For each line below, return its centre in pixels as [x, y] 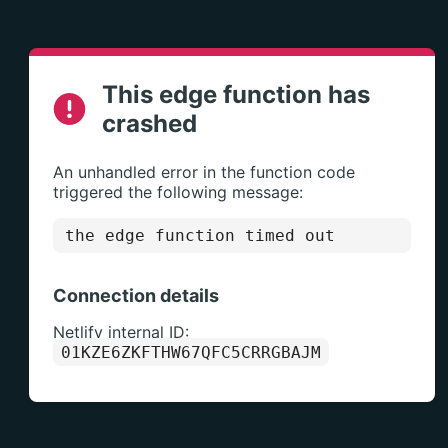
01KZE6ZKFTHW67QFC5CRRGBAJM [190, 352]
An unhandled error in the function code [203, 172]
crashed [150, 123]
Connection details [135, 295]
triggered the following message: [177, 192]
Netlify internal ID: [120, 332]
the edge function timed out [199, 235]
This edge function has [236, 94]
